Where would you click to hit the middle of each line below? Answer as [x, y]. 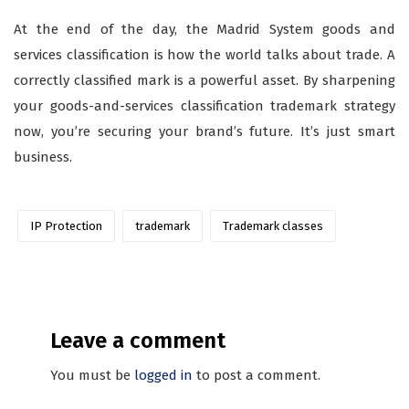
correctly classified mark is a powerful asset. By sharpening [204, 81]
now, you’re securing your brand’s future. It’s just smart [204, 132]
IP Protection [66, 226]
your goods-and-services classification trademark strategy [204, 106]
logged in [163, 376]
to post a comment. [257, 376]
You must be [92, 376]
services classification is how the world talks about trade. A [204, 55]
